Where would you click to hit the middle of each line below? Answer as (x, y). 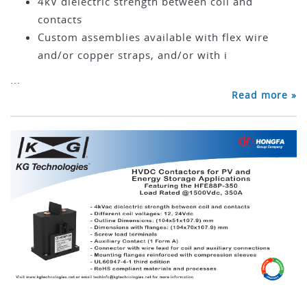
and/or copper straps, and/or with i (133, 55)
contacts (60, 19)
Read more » (264, 95)
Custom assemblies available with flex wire (153, 37)
